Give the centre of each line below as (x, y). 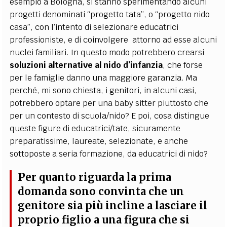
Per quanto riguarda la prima (95, 177)
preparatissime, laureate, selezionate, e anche (99, 141)
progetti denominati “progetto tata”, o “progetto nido (110, 14)
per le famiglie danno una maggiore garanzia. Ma (104, 78)
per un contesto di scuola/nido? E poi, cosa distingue (110, 116)
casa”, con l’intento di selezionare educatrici (94, 27)
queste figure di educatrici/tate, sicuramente (95, 128)
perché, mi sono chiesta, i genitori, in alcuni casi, (103, 90)
